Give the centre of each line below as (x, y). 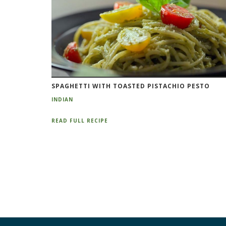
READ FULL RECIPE (80, 121)
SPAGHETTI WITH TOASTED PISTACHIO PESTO (131, 86)
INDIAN (62, 99)
